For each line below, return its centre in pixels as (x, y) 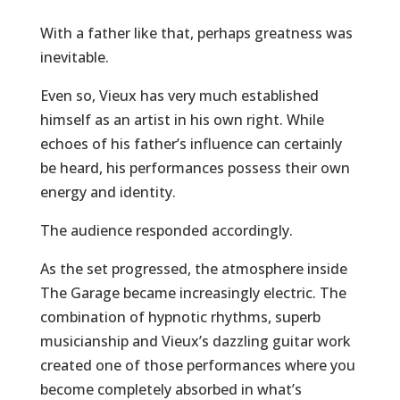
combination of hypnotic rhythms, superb (180, 317)
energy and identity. (108, 192)
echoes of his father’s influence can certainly (191, 144)
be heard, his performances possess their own (195, 168)
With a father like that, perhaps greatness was (196, 33)
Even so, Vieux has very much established (179, 96)
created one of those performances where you (197, 365)
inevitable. (74, 57)
